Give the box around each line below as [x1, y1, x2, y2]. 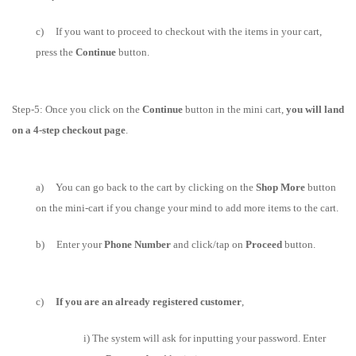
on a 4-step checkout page [12, 124, 126, 136]
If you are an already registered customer [56, 296, 242, 308]
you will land [286, 103, 344, 115]
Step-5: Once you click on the [12, 103, 142, 115]
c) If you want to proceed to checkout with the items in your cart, [36, 25, 322, 37]
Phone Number [104, 238, 173, 250]
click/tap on [192, 238, 246, 250]
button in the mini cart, [185, 103, 286, 115]
